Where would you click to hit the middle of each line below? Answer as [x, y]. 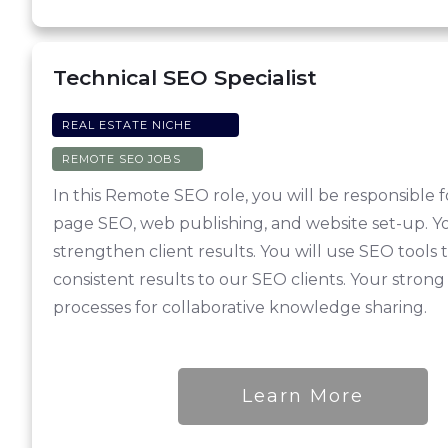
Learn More [303, 396]
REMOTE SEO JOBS [121, 159]
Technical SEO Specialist [185, 78]
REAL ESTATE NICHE [127, 125]
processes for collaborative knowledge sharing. [240, 308]
